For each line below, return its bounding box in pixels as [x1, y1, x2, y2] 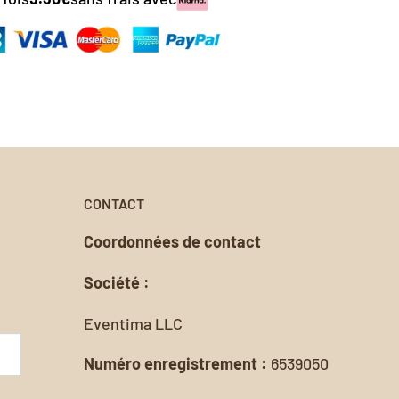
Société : [84, 272, 150, 292]
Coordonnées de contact [84, 232, 261, 252]
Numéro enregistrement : [84, 354, 271, 374]
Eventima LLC [84, 313, 183, 333]
